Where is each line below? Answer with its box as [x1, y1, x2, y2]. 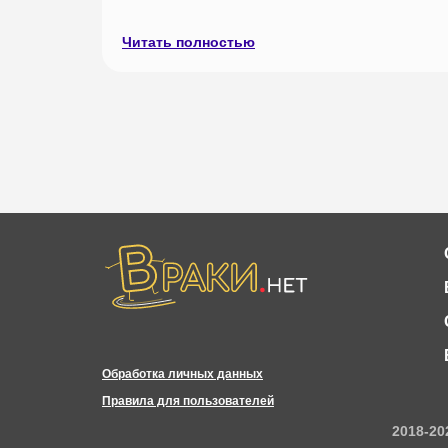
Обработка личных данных [102, 367, 263, 381]
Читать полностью [122, 33, 255, 50]
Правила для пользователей [102, 394, 274, 408]
